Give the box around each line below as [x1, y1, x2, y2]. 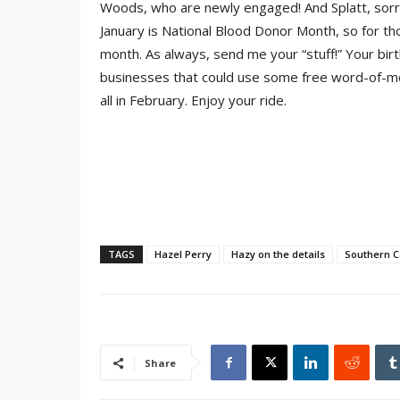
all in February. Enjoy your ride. [100, 91, 287, 109]
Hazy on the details [231, 247, 325, 261]
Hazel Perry [154, 247, 212, 261]
